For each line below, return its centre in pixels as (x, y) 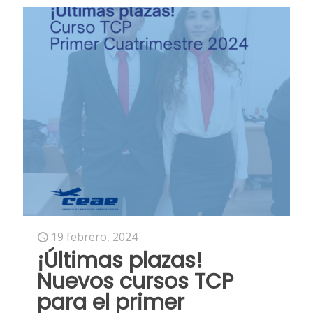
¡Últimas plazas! (120, 260)
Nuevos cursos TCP (135, 281)
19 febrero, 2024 (94, 236)
